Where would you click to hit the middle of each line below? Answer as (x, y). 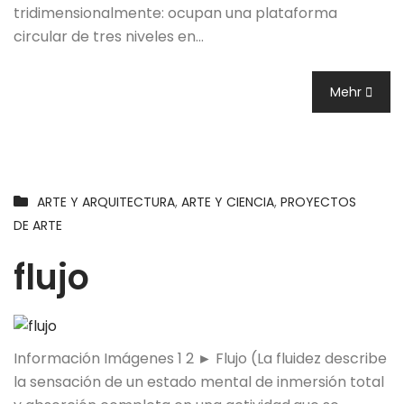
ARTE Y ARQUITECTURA (106, 202)
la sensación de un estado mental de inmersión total (199, 381)
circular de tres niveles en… (109, 37)
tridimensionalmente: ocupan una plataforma (175, 14)
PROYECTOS (318, 202)
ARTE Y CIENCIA (228, 202)
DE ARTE (38, 226)
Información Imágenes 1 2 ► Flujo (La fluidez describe (200, 358)
